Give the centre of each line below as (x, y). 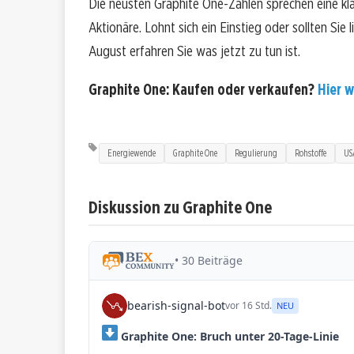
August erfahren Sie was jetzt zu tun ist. (194, 51)
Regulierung (256, 153)
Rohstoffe (311, 153)
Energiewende (132, 153)
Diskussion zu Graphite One (180, 206)
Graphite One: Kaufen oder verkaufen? (203, 90)
